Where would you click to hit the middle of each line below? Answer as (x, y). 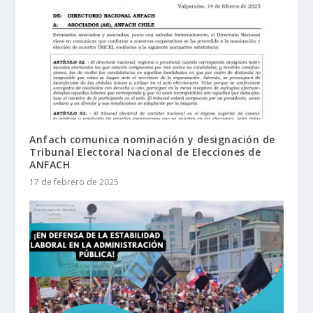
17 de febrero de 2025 (74, 182)
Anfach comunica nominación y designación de (152, 140)
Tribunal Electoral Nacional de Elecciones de (145, 152)
